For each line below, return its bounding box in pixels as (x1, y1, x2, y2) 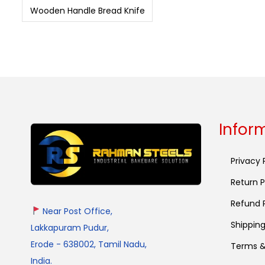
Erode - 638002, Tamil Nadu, (31, 238, 147, 250)
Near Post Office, (40, 205, 112, 217)
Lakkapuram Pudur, (31, 221, 109, 234)
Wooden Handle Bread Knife (30, 4, 145, 17)
